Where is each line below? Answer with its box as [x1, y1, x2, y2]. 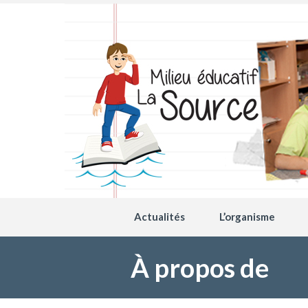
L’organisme [219, 210, 275, 223]
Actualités [134, 210, 185, 223]
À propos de [131, 252, 269, 283]
